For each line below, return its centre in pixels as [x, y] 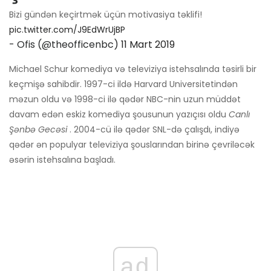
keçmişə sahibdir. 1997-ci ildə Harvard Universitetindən [123, 84]
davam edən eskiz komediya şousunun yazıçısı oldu [119, 115]
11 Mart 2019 [148, 45]
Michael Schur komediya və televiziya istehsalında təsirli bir [133, 69]
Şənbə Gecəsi [38, 130]
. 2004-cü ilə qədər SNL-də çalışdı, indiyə [153, 130]
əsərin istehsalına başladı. [62, 160]
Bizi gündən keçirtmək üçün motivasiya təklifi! [106, 15]
